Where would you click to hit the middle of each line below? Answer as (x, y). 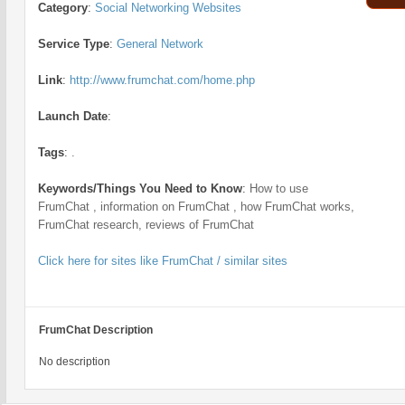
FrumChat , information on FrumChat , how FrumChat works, (196, 207)
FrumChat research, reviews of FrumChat (146, 225)
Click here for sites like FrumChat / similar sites (163, 261)
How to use (279, 188)
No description (75, 362)
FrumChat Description (96, 330)
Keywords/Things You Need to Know (140, 188)
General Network (160, 44)
